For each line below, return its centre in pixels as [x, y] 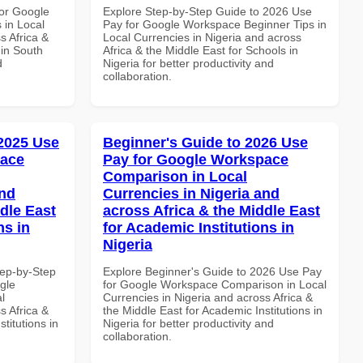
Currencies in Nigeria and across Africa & [208, 297]
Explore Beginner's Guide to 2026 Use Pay [212, 271]
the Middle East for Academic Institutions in [213, 310]
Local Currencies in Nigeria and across [202, 37]
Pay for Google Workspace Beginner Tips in [215, 24]
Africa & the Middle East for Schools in [201, 50]
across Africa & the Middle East [211, 210]
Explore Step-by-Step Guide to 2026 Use [207, 11]
